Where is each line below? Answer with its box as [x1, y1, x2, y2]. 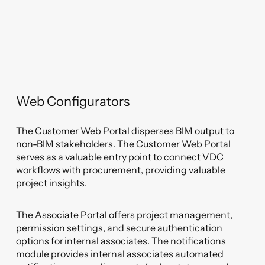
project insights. [16, 177, 88, 189]
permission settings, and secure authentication [16, 222, 223, 234]
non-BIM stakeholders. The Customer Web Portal [16, 138, 231, 150]
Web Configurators [16, 93, 130, 109]
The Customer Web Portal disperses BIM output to [16, 125, 235, 137]
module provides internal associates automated [16, 248, 224, 260]
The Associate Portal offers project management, [16, 209, 233, 221]
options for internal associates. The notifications [16, 235, 227, 247]
